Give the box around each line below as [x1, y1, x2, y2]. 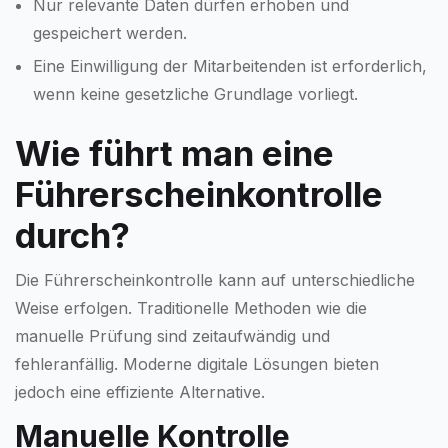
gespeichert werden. [33, 22, 187, 43]
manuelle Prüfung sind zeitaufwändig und [15, 325, 330, 346]
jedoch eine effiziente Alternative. [15, 381, 265, 402]
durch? [15, 213, 130, 256]
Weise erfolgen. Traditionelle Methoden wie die [15, 297, 367, 318]
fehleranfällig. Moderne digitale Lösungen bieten [15, 353, 379, 374]
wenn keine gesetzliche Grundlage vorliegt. [33, 83, 358, 104]
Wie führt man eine [15, 131, 334, 174]
